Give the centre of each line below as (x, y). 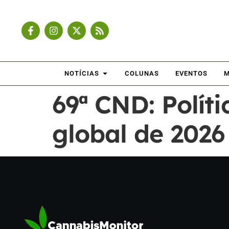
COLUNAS (142, 74)
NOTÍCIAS (82, 74)
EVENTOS (191, 74)
